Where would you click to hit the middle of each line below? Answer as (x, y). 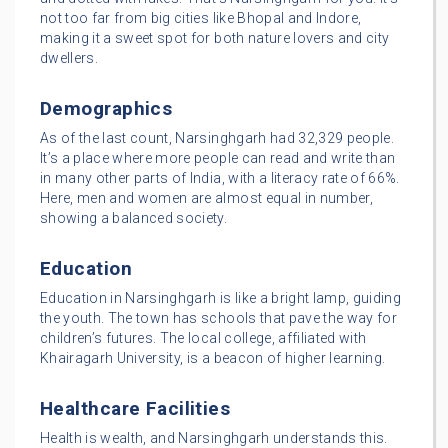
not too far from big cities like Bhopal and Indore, (201, 17)
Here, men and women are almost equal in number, (206, 197)
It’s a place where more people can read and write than (218, 157)
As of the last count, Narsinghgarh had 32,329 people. (217, 137)
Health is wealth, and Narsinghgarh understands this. (214, 437)
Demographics (106, 108)
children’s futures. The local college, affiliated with (203, 337)
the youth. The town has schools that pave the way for (219, 317)
